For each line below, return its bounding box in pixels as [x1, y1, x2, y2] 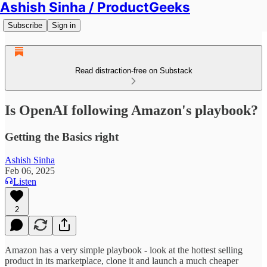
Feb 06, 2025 [5, 165, 55, 176]
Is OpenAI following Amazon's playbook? [5, 102, 258, 118]
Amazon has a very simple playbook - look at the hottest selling [5, 244, 243, 255]
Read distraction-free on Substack [74, 66, 193, 75]
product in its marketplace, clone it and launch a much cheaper [5, 255, 238, 266]
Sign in [52, 21, 76, 30]
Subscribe [8, 21, 42, 30]
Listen [13, 176, 36, 187]
